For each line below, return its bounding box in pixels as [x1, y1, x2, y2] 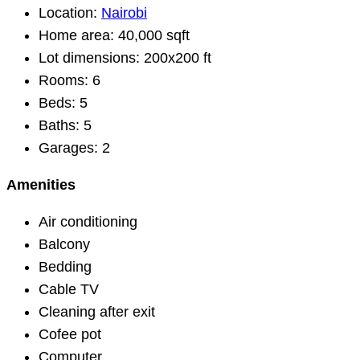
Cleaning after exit [39, 304, 155, 320]
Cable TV [39, 281, 99, 297]
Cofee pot [39, 326, 101, 342]
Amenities [6, 177, 76, 193]
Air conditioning [39, 214, 137, 230]
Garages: [39, 140, 98, 156]
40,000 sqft [114, 27, 190, 43]
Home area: [39, 27, 114, 43]
